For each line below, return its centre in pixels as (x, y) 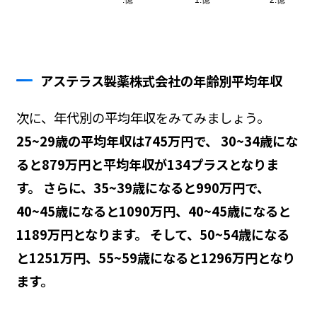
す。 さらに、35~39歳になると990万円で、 (143, 187)
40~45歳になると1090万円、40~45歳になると (153, 211)
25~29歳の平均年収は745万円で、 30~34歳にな (157, 140)
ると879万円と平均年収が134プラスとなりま (147, 164)
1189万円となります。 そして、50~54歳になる (152, 234)
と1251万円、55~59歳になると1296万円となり (155, 257)
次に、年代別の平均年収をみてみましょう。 (143, 117)
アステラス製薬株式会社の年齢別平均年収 (162, 80)
